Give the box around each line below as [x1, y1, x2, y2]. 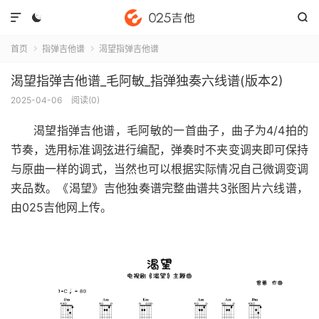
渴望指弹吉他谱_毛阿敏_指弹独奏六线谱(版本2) [11, 73, 283, 88]
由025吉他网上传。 [11, 200, 112, 214]
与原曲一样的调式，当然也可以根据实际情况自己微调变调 [11, 162, 308, 176]
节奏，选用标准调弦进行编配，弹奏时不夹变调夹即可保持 [11, 142, 308, 157]
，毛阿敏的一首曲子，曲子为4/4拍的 [115, 123, 309, 137]
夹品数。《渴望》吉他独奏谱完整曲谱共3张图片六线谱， [11, 181, 308, 195]
